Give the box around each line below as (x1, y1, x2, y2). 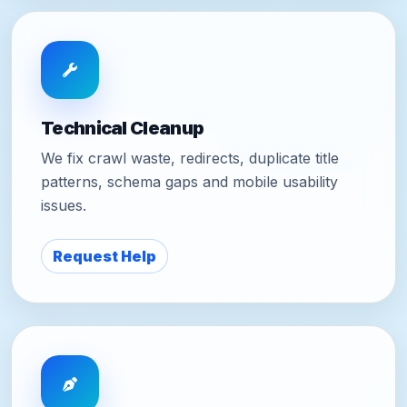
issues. (41, 195, 86, 214)
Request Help (53, 246, 156, 265)
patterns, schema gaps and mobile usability (41, 172, 338, 191)
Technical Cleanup (41, 116, 204, 139)
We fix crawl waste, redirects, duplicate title (41, 148, 339, 167)
